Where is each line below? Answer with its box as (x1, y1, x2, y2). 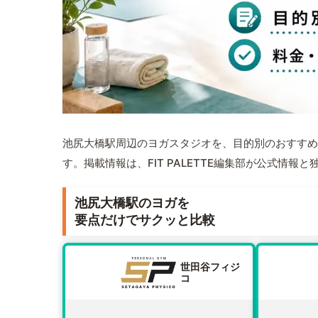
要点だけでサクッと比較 (75, 212, 215, 228)
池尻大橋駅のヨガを (75, 195, 190, 211)
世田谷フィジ (180, 261, 240, 273)
